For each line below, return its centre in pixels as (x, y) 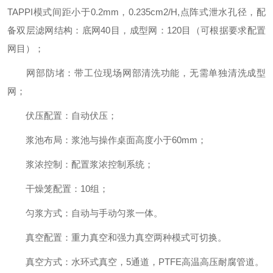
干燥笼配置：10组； (58, 189)
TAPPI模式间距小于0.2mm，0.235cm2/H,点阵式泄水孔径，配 (136, 12)
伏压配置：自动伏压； (62, 115)
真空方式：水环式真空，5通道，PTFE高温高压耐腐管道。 (136, 262)
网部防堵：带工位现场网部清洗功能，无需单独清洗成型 (136, 73)
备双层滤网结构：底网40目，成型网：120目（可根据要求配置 (136, 30)
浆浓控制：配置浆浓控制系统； (80, 164)
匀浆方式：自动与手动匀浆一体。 (85, 213)
